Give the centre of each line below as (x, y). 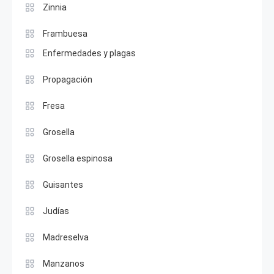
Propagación (68, 80)
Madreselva (66, 238)
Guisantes (63, 185)
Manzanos (64, 264)
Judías (56, 211)
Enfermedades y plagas (89, 54)
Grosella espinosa (78, 159)
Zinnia (55, 8)
